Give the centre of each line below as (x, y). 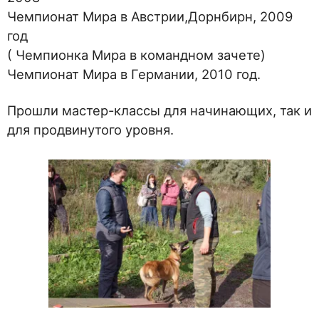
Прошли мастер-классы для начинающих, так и (159, 111)
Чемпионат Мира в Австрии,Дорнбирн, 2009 (150, 17)
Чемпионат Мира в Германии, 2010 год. (134, 74)
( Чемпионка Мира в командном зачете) (136, 55)
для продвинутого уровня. (90, 130)
